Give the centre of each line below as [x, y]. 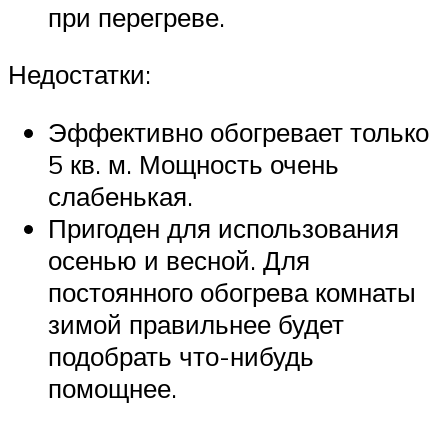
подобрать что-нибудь [181, 355]
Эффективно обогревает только [238, 131]
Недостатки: [79, 74]
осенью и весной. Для [179, 259]
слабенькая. [120, 195]
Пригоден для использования [223, 227]
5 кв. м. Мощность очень [193, 163]
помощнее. [112, 387]
